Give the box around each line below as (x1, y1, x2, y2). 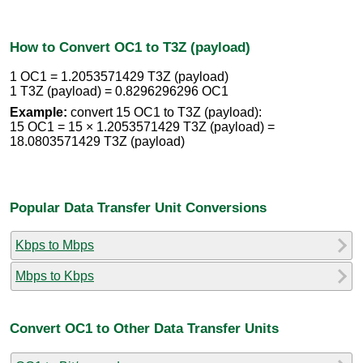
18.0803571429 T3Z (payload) (10, 135, 185, 149)
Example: (10, 105, 67, 120)
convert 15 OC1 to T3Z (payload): (67, 105, 262, 120)
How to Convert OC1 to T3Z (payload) (10, 38, 250, 55)
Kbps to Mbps (15, 237, 94, 252)
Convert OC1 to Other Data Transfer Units (10, 320, 279, 337)
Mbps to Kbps (15, 268, 94, 283)
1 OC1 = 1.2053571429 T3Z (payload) (10, 70, 228, 84)
